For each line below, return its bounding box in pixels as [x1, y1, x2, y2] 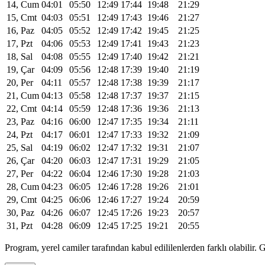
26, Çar [7, 155, 34, 166]
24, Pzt [7, 129, 33, 140]
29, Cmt [7, 194, 37, 205]
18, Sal [7, 51, 33, 62]
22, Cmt [7, 103, 37, 114]
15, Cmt [7, 12, 37, 22]
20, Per [7, 77, 33, 88]
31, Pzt [7, 220, 33, 231]
